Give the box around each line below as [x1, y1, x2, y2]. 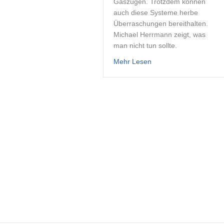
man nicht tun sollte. [113, 41, 177, 49]
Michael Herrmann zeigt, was [113, 30, 205, 38]
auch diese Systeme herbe [113, 8, 198, 16]
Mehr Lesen [113, 57, 151, 65]
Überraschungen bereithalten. [113, 19, 208, 27]
